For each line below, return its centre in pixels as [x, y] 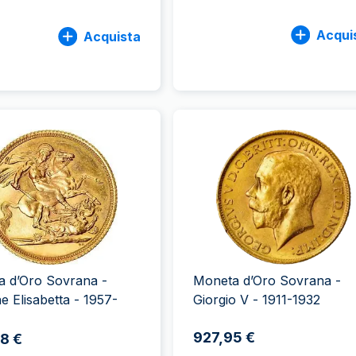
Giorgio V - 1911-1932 [256, 300]
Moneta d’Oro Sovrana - [267, 281]
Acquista [112, 36]
